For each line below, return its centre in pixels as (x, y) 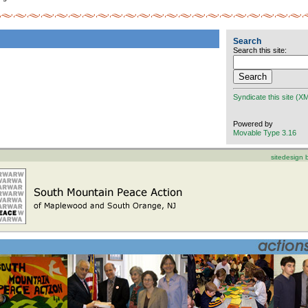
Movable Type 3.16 (265, 133)
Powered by (253, 124)
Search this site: (260, 50)
